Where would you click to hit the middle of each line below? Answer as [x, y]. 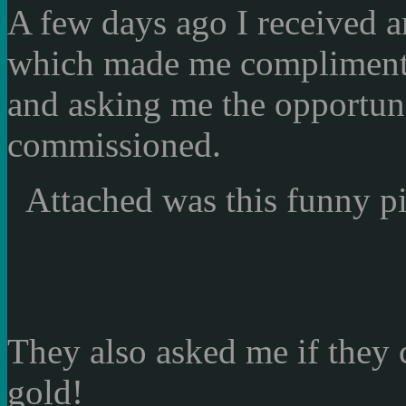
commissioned [110, 144]
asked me [222, 351]
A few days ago [117, 22]
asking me [140, 103]
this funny [298, 199]
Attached [89, 199]
